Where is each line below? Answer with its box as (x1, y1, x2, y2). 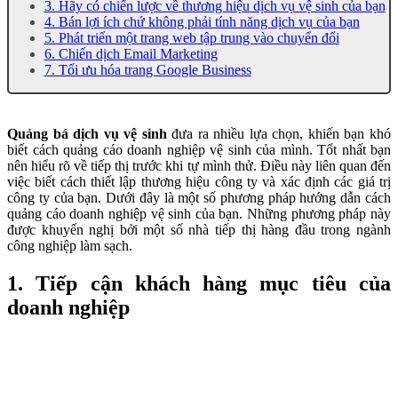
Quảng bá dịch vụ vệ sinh (7, 125, 167, 141)
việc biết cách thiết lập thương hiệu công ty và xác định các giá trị (7, 173, 391, 189)
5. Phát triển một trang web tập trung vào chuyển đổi (44, 30, 339, 46)
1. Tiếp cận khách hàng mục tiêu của (7, 271, 391, 295)
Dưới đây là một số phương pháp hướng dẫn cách (106, 189, 392, 205)
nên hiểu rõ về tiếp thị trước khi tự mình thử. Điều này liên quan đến (7, 157, 391, 173)
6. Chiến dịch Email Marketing (44, 46, 218, 62)
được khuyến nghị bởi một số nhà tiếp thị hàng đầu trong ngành (7, 221, 391, 237)
